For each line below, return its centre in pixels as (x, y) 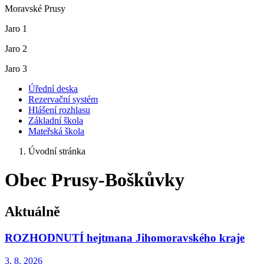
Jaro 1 (16, 29)
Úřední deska (53, 89)
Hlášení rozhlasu (59, 110)
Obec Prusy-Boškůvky (95, 180)
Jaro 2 (16, 49)
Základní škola (56, 121)
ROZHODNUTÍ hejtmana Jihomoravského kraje (125, 237)
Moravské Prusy (35, 9)
